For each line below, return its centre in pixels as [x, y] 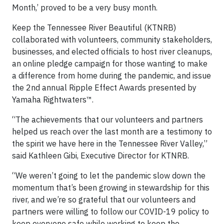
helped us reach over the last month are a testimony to [112, 131]
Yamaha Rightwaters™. [53, 99]
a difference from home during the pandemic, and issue [111, 75]
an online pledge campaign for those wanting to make [110, 63]
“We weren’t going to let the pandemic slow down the [109, 175]
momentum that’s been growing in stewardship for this [111, 187]
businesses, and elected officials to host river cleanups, [112, 51]
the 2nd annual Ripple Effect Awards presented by [104, 87]
